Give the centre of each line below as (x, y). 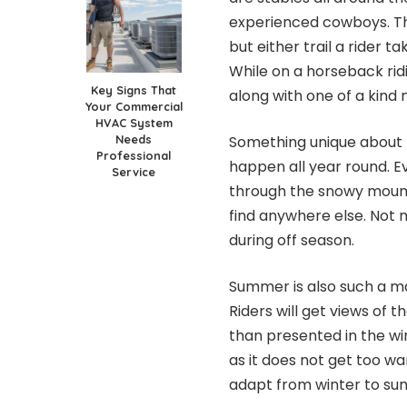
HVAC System (134, 122)
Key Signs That (134, 89)
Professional (134, 155)
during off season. (292, 240)
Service (134, 171)
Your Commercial (134, 106)
